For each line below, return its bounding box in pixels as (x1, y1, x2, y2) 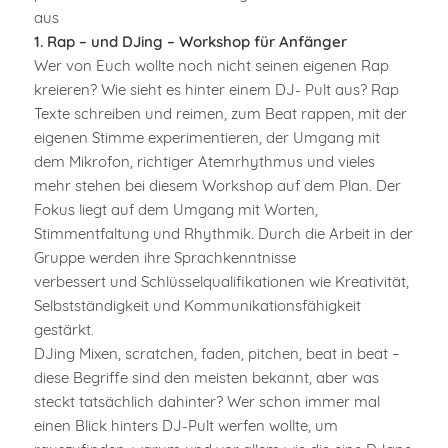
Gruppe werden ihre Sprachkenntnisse (33, 247, 296, 267)
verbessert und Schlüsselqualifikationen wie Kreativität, (33, 271, 409, 291)
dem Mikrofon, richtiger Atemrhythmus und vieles (33, 151, 375, 171)
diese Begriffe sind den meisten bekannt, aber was (33, 367, 379, 387)
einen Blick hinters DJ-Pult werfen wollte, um (33, 415, 338, 435)
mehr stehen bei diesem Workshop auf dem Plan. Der (33, 175, 401, 195)
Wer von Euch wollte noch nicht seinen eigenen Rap (33, 55, 389, 75)
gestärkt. (33, 319, 94, 339)
